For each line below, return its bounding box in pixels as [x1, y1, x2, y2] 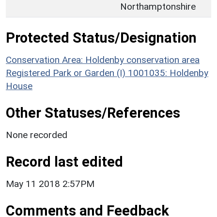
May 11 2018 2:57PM [6, 178, 94, 189]
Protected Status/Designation [6, 29, 197, 46]
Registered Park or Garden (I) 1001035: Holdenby [6, 67, 208, 78]
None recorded [6, 129, 67, 140]
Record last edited [6, 153, 123, 170]
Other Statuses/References [6, 104, 180, 121]
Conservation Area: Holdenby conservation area [6, 54, 200, 65]
